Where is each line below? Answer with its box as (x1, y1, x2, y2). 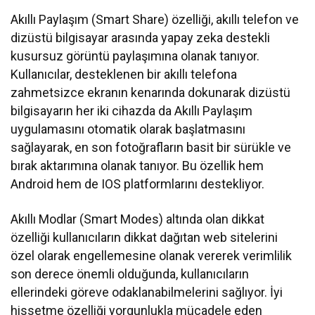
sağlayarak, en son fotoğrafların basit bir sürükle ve (11, 139, 292, 155)
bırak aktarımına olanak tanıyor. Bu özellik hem (11, 157, 264, 173)
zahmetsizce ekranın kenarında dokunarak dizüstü (11, 84, 291, 100)
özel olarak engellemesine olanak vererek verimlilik (11, 247, 292, 263)
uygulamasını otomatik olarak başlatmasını (11, 121, 246, 136)
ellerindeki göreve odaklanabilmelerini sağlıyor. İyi (11, 284, 283, 300)
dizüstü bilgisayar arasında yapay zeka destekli (11, 30, 271, 45)
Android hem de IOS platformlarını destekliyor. (11, 176, 265, 191)
